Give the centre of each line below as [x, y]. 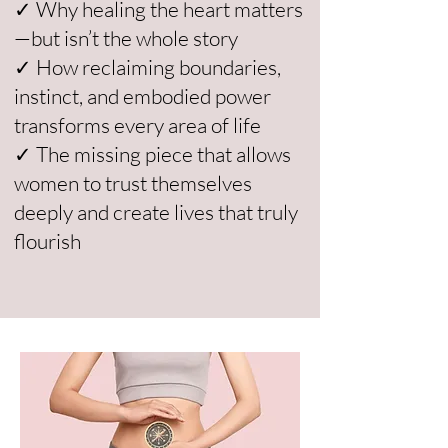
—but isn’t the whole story [126, 38]
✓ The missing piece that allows [152, 154]
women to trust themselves [133, 183]
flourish [47, 241]
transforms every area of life [137, 125]
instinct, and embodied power [142, 96]
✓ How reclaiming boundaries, [147, 67]
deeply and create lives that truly [156, 212]
